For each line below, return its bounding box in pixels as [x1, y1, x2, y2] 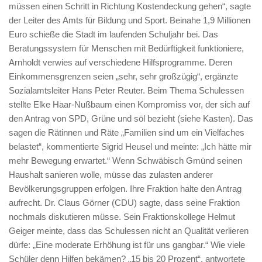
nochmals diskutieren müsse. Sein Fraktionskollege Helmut [9, 211, 235, 222]
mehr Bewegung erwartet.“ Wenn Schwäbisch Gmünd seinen [9, 155, 242, 166]
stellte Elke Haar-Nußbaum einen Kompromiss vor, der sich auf [9, 99, 250, 109]
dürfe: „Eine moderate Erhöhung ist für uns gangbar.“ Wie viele [9, 239, 245, 250]
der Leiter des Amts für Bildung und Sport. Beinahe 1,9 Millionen [9, 15, 250, 25]
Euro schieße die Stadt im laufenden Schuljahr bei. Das [9, 29, 218, 39]
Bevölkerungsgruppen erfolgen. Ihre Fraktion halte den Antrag [9, 183, 242, 194]
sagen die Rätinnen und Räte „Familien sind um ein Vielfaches [9, 127, 244, 137]
